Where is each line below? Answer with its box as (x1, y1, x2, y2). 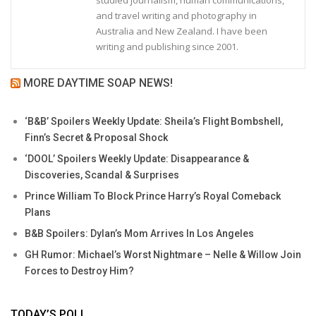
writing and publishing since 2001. (96, 39, 238, 53)
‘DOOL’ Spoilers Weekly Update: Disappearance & (25, 152, 249, 164)
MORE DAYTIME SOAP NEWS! (23, 75, 173, 90)
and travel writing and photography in (96, 8, 257, 22)
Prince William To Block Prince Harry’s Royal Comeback (25, 190, 281, 202)
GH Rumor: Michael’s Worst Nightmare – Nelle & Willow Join (25, 248, 301, 260)
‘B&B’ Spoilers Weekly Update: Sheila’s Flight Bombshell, (25, 115, 283, 127)
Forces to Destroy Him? (25, 265, 134, 276)
